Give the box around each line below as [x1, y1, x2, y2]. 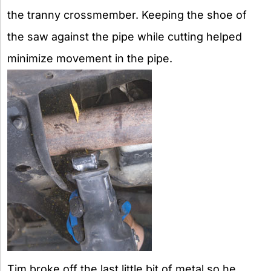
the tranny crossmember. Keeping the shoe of [7, 8, 247, 21]
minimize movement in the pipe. [7, 51, 172, 65]
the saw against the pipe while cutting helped [7, 30, 242, 43]
